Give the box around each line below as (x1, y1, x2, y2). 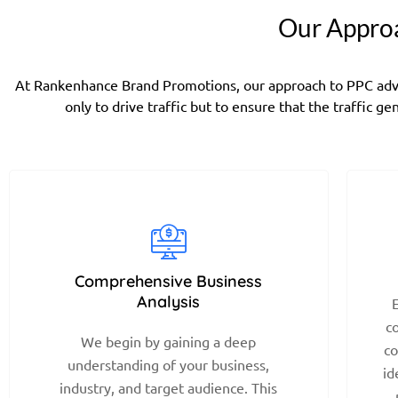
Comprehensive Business (75, 270, 263, 291)
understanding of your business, (68, 354, 270, 373)
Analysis (137, 291, 201, 312)
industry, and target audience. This (60, 378, 278, 396)
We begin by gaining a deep (81, 331, 257, 350)
